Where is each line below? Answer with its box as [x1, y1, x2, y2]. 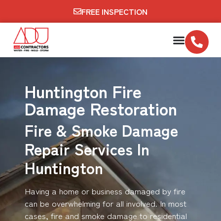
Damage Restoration [25, 95, 177, 121]
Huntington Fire [25, 78, 142, 104]
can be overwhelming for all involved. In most [25, 197, 186, 210]
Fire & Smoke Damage [25, 118, 178, 142]
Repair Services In [25, 137, 149, 160]
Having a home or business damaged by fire [25, 184, 185, 197]
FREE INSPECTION [81, 5, 147, 17]
